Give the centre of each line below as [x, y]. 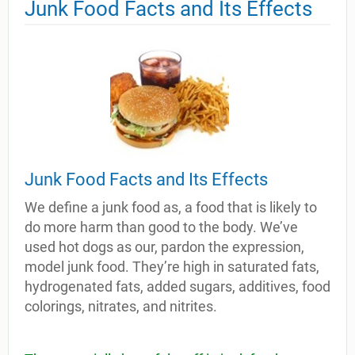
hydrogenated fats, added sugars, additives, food [177, 286]
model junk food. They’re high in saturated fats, [172, 267]
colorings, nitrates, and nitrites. [121, 306]
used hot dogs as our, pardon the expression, [164, 247]
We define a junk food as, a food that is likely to [171, 207]
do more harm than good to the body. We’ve [161, 227]
